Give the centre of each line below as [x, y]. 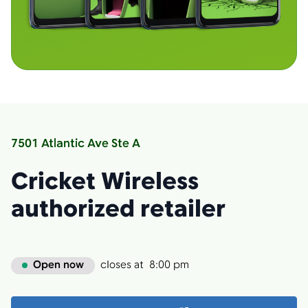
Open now [58, 265]
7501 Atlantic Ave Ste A [76, 144]
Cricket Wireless [105, 183]
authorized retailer [118, 210]
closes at [122, 266]
